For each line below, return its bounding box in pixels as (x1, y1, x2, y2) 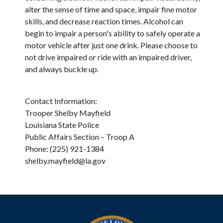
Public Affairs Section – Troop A (25, 132, 134, 142)
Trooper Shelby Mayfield (25, 108, 112, 118)
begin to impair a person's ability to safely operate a (25, 28, 200, 38)
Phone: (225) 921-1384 (25, 144, 104, 154)
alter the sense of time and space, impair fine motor (25, 4, 197, 14)
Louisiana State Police (25, 120, 101, 130)
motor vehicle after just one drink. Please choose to (25, 40, 198, 50)
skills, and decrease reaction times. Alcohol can (25, 16, 183, 26)
